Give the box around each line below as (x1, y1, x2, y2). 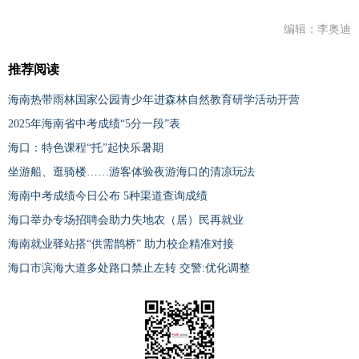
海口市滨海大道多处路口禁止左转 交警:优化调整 (8, 262, 250, 275)
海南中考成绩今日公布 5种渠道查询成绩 (8, 190, 208, 203)
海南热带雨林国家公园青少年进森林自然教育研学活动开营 (8, 94, 300, 107)
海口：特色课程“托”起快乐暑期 (8, 142, 163, 155)
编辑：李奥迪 (284, 23, 351, 36)
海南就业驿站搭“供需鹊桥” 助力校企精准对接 (8, 238, 234, 251)
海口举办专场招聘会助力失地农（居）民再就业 (8, 214, 244, 227)
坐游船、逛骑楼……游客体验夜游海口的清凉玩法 (8, 166, 255, 179)
